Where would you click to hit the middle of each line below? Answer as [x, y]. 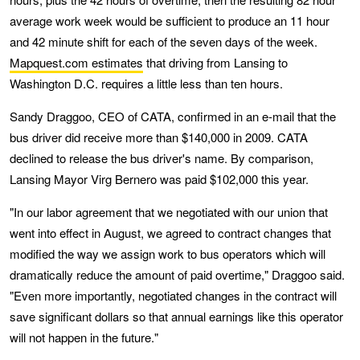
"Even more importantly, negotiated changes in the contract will [173, 295]
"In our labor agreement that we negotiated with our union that [169, 212]
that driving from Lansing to [215, 62]
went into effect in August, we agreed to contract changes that [170, 233]
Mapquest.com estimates [76, 62]
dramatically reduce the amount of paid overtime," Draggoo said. [177, 274]
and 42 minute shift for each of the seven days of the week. [164, 41]
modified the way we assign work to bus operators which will [168, 254]
